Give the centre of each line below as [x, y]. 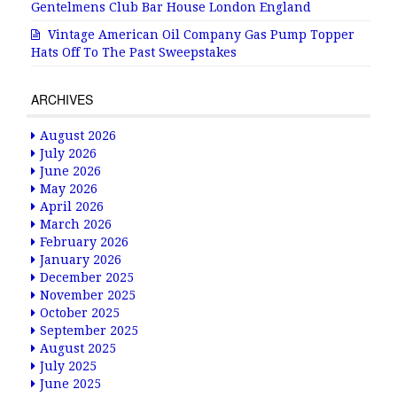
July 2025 [68, 366]
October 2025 [80, 313]
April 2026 [72, 206]
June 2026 [70, 171]
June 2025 [70, 384]
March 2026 [76, 224]
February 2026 [84, 242]
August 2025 [78, 348]
